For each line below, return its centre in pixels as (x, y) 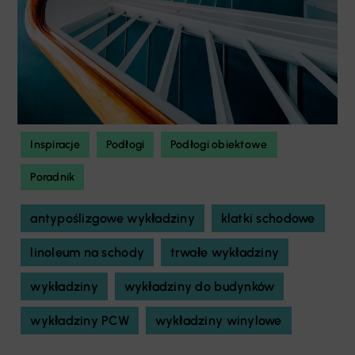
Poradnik (53, 177)
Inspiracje (55, 145)
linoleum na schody (88, 253)
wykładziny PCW (80, 321)
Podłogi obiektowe (219, 145)
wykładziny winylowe (218, 321)
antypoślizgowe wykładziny (113, 219)
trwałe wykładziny (225, 253)
